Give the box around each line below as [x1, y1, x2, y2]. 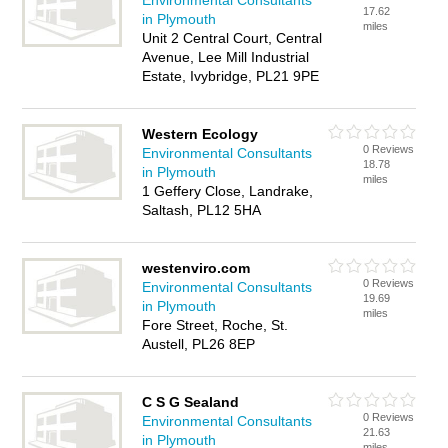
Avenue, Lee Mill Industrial [142, 49, 310, 65]
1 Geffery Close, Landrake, [142, 183, 314, 199]
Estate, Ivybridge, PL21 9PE [142, 68, 320, 84]
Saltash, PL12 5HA [142, 202, 262, 218]
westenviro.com [142, 260, 251, 276]
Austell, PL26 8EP [142, 336, 256, 352]
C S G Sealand [142, 394, 240, 410]
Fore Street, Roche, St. [142, 317, 289, 333]
